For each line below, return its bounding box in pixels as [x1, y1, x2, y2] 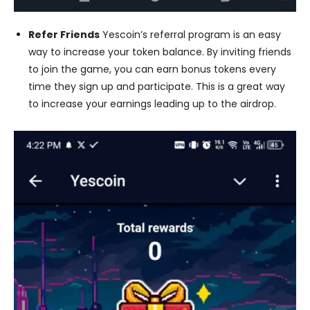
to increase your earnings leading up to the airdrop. [28, 97, 276, 111]
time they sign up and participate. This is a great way [28, 80, 285, 94]
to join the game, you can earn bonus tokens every [28, 62, 276, 77]
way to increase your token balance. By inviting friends [28, 45, 291, 60]
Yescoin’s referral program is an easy [100, 28, 281, 42]
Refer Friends [28, 28, 100, 42]
